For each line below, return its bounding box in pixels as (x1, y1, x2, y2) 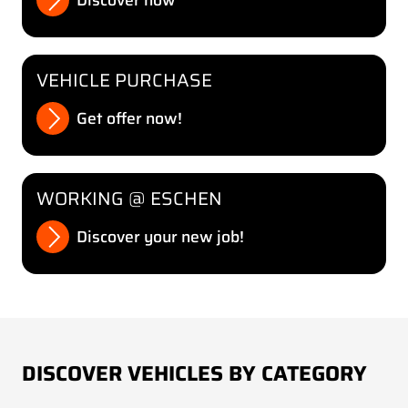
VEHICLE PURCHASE (36, 66, 212, 95)
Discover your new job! (76, 223, 244, 250)
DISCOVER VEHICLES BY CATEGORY (22, 357, 367, 391)
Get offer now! (76, 106, 182, 131)
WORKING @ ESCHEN (36, 183, 222, 213)
